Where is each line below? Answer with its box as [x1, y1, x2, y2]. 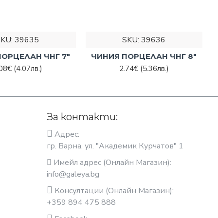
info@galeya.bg [47, 169, 99, 180]
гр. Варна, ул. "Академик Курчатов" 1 [47, 141, 183, 151]
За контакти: [47, 111, 118, 123]
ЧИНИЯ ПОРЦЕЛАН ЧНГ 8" [91, 51, 197, 61]
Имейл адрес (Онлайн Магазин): [52, 157, 171, 168]
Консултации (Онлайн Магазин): [53, 185, 174, 196]
